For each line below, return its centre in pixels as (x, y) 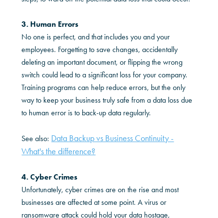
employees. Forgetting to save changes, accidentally (100, 49)
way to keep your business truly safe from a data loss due (107, 100)
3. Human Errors (50, 24)
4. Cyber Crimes (50, 177)
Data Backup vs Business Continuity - (113, 138)
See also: (36, 138)
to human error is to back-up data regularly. (86, 112)
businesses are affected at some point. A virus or (94, 202)
